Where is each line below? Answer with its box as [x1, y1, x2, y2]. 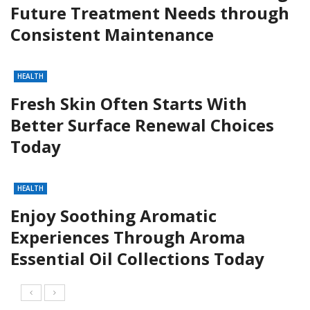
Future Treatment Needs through [10, 1, 289, 24]
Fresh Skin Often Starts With [10, 92, 247, 115]
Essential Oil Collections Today [10, 247, 264, 270]
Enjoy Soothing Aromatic [10, 204, 217, 227]
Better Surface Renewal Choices [10, 113, 274, 136]
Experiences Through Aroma [10, 226, 245, 248]
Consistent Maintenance [10, 23, 214, 46]
